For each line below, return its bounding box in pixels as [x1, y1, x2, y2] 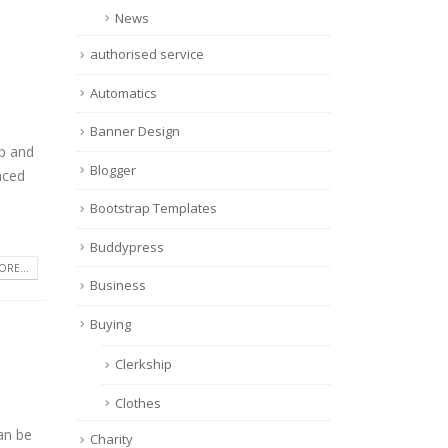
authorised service [90, 45, 204, 64]
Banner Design [90, 122, 180, 141]
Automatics [90, 83, 157, 102]
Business [90, 276, 146, 295]
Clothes [115, 393, 161, 412]
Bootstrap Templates [90, 199, 217, 218]
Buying [90, 314, 131, 333]
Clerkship [115, 355, 172, 374]
